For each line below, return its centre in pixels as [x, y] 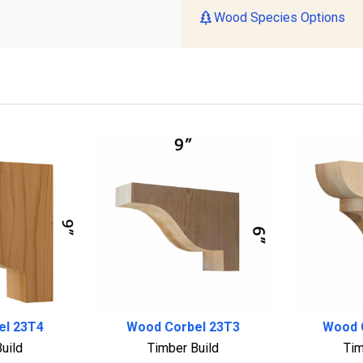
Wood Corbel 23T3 [183, 327]
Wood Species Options [280, 17]
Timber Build [183, 348]
